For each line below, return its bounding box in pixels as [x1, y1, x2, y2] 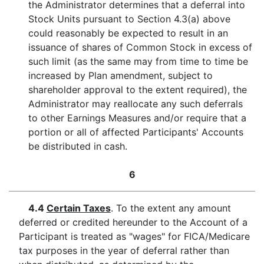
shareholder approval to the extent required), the [28, 84, 247, 95]
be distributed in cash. [28, 140, 128, 152]
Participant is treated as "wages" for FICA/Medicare [18, 230, 250, 242]
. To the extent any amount [110, 202, 231, 214]
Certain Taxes [46, 202, 111, 214]
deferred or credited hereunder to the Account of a [18, 216, 247, 228]
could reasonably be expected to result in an [28, 27, 229, 39]
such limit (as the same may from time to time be [28, 55, 249, 67]
